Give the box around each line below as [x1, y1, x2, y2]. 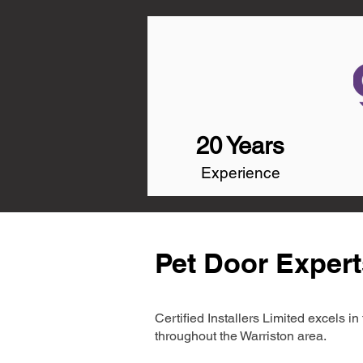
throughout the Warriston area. [155, 328, 327, 344]
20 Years [196, 132, 284, 160]
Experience [201, 164, 280, 181]
